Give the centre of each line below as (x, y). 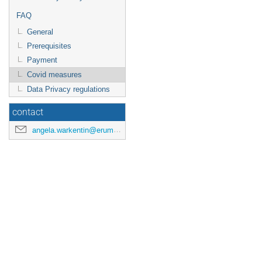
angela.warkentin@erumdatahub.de (73, 130)
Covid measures (54, 75)
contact (28, 112)
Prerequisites (49, 46)
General (40, 32)
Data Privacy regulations (68, 89)
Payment (42, 60)
